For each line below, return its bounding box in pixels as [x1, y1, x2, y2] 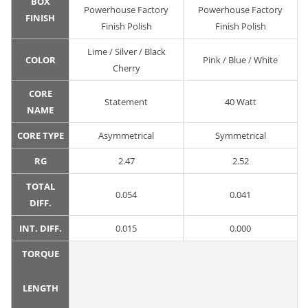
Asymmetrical [98, 129, 154, 142]
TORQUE [21, 247, 59, 261]
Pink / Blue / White [203, 54, 278, 67]
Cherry [112, 62, 140, 75]
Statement [104, 96, 148, 109]
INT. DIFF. [19, 222, 62, 235]
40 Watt [224, 96, 256, 109]
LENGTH [22, 282, 58, 295]
